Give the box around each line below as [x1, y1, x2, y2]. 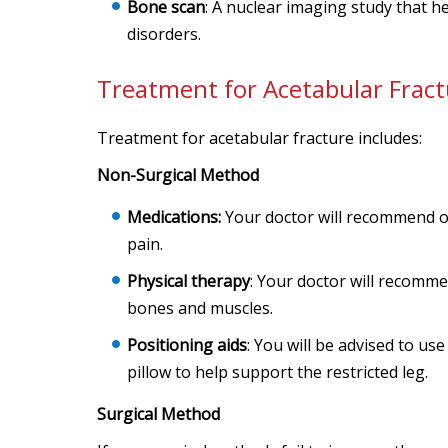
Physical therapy [127, 270, 250, 292]
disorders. [127, 23, 201, 45]
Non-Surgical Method [97, 164, 259, 186]
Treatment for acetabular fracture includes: [97, 127, 422, 149]
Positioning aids [127, 334, 247, 356]
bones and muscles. [127, 297, 273, 319]
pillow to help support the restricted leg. [127, 361, 428, 383]
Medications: [127, 206, 225, 228]
